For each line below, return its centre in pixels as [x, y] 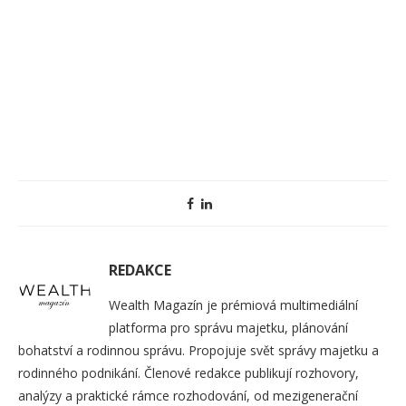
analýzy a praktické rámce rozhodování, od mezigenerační [188, 395]
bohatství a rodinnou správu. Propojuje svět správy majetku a [198, 350]
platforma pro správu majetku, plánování [228, 327]
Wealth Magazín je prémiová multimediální [233, 304]
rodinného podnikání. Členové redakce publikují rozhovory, [188, 372]
